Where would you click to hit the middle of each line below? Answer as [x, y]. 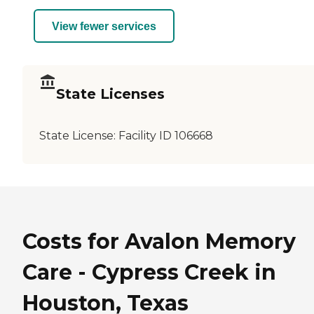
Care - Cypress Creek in [149, 273]
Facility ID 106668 [166, 136]
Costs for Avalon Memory [159, 242]
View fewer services [104, 26]
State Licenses [110, 94]
